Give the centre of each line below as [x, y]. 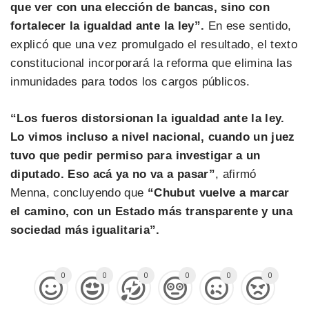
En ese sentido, [248, 26]
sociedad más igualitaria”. [85, 230]
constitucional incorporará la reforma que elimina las [152, 63]
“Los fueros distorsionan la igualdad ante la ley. [148, 118]
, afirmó [236, 174]
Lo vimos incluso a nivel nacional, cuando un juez [153, 137]
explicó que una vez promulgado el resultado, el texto [154, 45]
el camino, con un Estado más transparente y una [151, 211]
